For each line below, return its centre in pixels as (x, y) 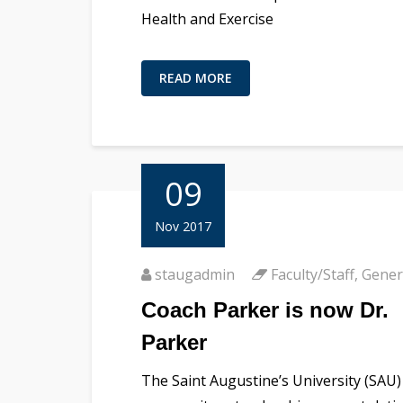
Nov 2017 (183, 226)
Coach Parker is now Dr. (265, 309)
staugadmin (195, 274)
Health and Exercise (207, 18)
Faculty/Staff (313, 274)
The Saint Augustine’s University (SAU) (271, 380)
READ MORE (196, 77)
